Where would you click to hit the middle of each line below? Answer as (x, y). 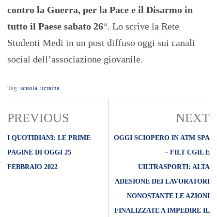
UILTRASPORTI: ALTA (174, 167)
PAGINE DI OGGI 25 (39, 153)
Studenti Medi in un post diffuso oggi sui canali (101, 43)
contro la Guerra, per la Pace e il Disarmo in (100, 10)
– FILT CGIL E (187, 153)
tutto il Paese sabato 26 (55, 26)
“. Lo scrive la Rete (141, 26)
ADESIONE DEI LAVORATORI (162, 182)
